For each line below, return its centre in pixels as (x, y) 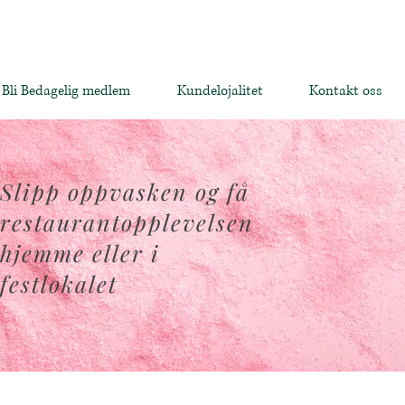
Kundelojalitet (220, 91)
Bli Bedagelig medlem (66, 91)
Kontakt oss (345, 91)
